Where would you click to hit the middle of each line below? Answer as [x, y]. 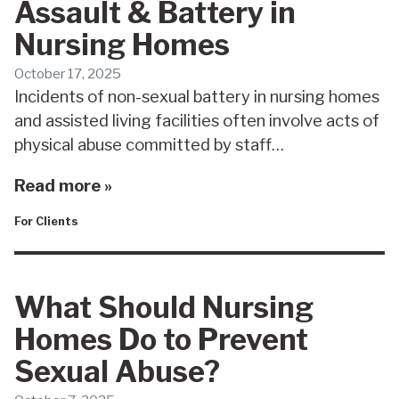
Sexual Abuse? [117, 371]
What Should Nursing [164, 307]
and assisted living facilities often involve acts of [197, 121]
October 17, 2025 [68, 74]
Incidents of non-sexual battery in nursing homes [197, 97]
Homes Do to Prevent [161, 339]
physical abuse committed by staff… [149, 145]
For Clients [46, 222]
